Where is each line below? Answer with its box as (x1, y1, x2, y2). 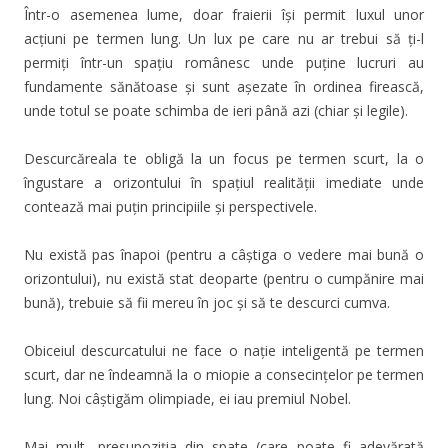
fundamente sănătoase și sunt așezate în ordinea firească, (24, 76, 424, 96)
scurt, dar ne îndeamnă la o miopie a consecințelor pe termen (24, 364, 424, 384)
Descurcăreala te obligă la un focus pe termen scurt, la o (24, 148, 424, 168)
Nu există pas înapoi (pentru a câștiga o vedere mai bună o (24, 244, 424, 264)
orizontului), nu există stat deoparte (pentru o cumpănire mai (24, 268, 424, 288)
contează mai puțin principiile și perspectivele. (24, 196, 317, 216)
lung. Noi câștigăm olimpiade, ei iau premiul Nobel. (24, 388, 351, 408)
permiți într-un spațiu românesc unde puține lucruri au (24, 52, 424, 72)
